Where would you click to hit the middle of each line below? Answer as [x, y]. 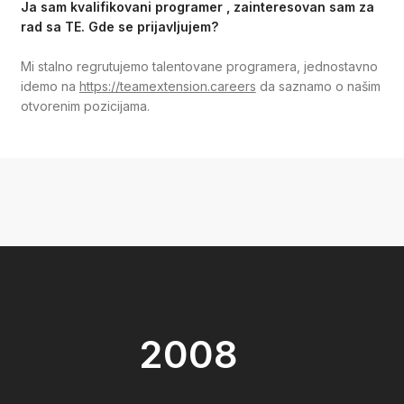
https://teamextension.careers [167, 87]
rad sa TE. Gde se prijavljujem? [119, 26]
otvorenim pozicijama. [85, 106]
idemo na [50, 87]
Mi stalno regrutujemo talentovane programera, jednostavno [199, 67]
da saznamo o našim [318, 87]
